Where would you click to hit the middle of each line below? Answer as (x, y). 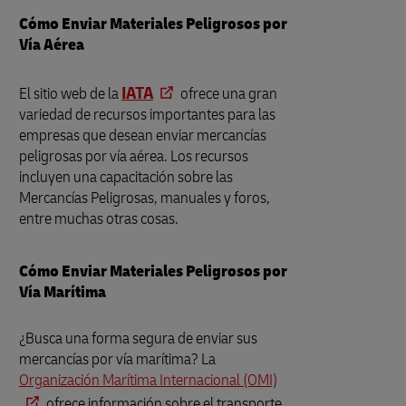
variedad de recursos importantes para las (147, 115)
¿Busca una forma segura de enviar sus (138, 338)
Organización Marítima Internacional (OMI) (148, 380)
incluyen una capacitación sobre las (126, 177)
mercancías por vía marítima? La (117, 359)
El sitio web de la (70, 94)
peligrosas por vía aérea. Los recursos (134, 156)
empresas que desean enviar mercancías (143, 135)
